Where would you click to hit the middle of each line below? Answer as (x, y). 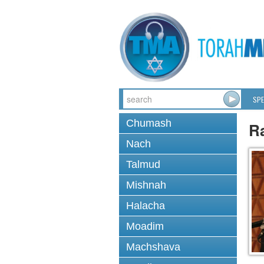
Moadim (145, 226)
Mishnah (146, 185)
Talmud (143, 164)
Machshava (153, 247)
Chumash (149, 123)
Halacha (146, 206)
